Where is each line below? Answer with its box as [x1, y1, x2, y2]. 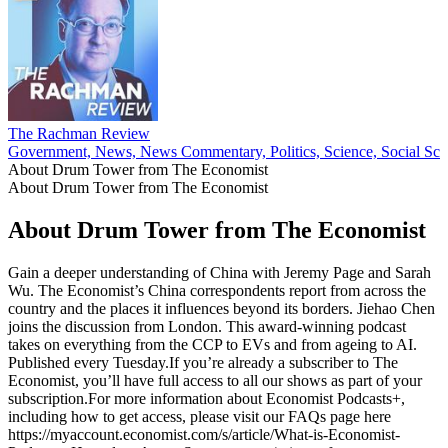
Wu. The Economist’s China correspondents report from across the [8, 281, 426, 299]
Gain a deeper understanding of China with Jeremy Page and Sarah [8, 263, 431, 281]
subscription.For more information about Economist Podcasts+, [8, 389, 405, 407]
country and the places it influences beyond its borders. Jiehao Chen [8, 299, 435, 317]
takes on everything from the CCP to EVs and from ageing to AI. [8, 335, 417, 353]
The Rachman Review [8, 125, 150, 143]
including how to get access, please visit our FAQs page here [8, 407, 391, 425]
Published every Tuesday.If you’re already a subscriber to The [8, 353, 398, 371]
